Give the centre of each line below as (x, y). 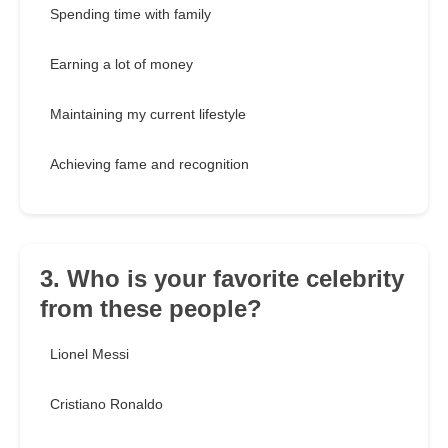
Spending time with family (130, 14)
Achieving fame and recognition (149, 164)
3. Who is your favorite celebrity (222, 279)
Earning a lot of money (121, 64)
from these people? (151, 309)
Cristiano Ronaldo (106, 404)
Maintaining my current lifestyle (148, 114)
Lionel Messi (89, 354)
